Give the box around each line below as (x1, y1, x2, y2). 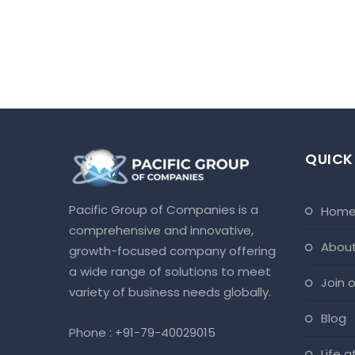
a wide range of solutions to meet (69, 263, 271, 281)
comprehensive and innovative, (69, 222, 254, 239)
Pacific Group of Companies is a (69, 201, 258, 219)
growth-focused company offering (69, 242, 276, 260)
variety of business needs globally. (69, 284, 274, 301)
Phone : (69, 324, 115, 342)
